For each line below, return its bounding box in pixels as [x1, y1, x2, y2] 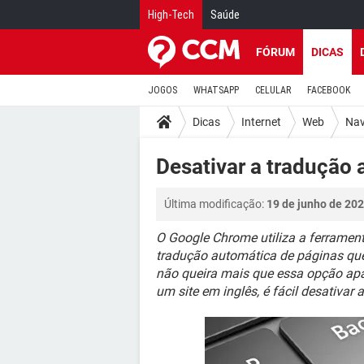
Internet [241, 115, 281, 128]
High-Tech [148, 8, 194, 21]
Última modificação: [164, 197, 266, 210]
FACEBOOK [307, 84, 350, 96]
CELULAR [255, 84, 291, 96]
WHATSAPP [193, 84, 239, 96]
